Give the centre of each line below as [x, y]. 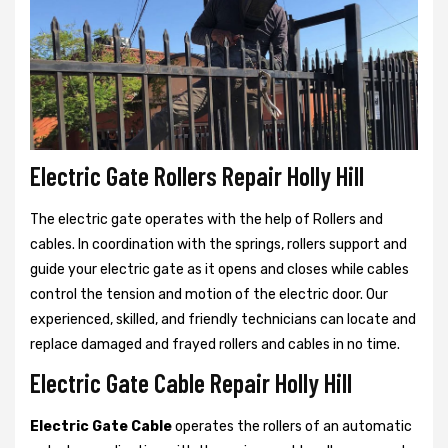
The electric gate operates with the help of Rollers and [206, 219]
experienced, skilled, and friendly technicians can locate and [223, 319]
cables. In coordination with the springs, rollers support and [218, 244]
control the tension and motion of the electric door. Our [209, 294]
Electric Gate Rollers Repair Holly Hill [197, 175]
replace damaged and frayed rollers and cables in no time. [215, 344]
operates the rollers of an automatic [292, 426]
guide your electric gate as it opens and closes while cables [219, 269]
